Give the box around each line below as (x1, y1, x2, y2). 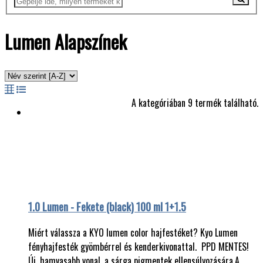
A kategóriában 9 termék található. (131, 96, 258, 110)
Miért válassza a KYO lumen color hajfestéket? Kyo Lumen (28, 225, 238, 240)
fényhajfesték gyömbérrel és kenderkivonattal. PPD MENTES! (28, 239, 249, 254)
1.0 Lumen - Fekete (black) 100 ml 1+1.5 (28, 198, 186, 214)
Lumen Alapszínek (5, 27, 127, 55)
